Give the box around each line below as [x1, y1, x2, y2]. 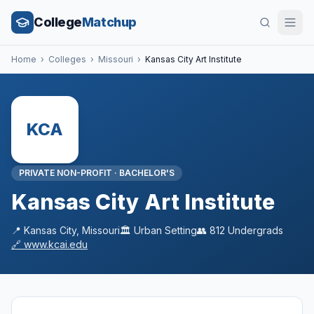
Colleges [48, 54, 86, 64]
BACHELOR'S [119, 168, 175, 178]
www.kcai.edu [24, 238, 88, 250]
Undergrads [225, 224, 283, 236]
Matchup [81, 15, 137, 29]
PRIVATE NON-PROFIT [19, 168, 112, 178]
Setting [162, 224, 197, 236]
